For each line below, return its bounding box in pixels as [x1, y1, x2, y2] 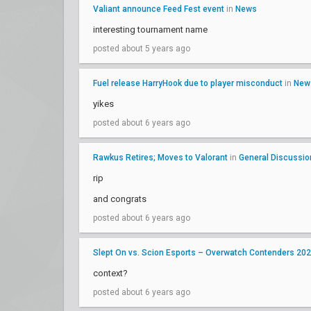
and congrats [93, 194, 146, 204]
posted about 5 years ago [93, 44, 190, 53]
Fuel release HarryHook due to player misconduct [93, 78, 283, 88]
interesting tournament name [93, 24, 208, 35]
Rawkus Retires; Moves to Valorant [93, 153, 230, 162]
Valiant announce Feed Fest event [93, 4, 224, 14]
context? [93, 268, 128, 278]
